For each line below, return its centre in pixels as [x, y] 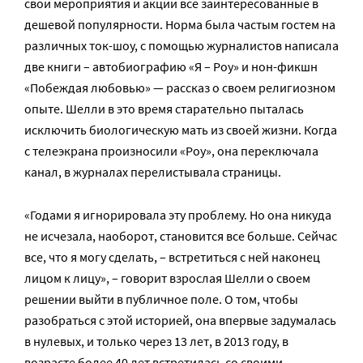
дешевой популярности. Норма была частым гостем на [180, 24]
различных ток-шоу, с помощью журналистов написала [181, 45]
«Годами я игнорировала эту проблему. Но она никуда [178, 214]
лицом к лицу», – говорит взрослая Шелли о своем [167, 278]
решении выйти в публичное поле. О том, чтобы [161, 299]
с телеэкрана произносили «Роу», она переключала [171, 150]
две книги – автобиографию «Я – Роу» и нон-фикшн [171, 66]
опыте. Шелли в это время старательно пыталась [164, 108]
